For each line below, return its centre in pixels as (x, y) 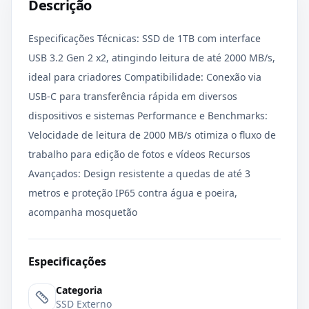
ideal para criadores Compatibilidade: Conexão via (145, 77)
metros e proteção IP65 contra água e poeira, (133, 193)
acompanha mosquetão (83, 212)
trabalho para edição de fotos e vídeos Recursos (139, 154)
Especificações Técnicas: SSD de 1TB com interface (144, 38)
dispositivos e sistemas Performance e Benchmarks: (148, 116)
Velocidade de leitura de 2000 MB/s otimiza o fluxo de (152, 135)
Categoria (79, 290)
